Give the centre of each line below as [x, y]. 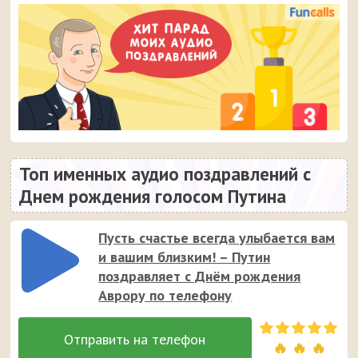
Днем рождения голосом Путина [153, 197]
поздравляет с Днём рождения [200, 276]
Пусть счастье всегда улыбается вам [217, 238]
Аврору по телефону [165, 296]
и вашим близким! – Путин [185, 257]
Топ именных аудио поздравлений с [165, 174]
